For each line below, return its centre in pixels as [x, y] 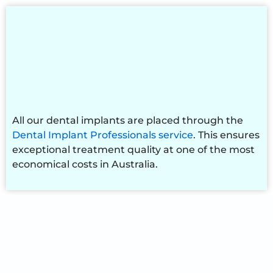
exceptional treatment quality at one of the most [133, 149]
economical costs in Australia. [85, 164]
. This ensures [226, 135]
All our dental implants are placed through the [128, 120]
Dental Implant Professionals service [103, 135]
